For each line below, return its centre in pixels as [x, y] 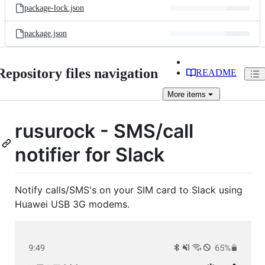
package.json [46, 33]
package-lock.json [54, 8]
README [216, 72]
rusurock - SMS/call [104, 131]
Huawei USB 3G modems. [72, 204]
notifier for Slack [90, 155]
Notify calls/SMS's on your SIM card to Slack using [129, 190]
